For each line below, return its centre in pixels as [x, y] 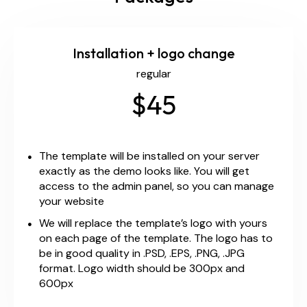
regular [153, 74]
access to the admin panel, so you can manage [157, 186]
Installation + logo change [153, 53]
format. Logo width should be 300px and [142, 269]
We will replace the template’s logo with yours [153, 223]
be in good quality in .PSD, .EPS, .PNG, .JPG [142, 254]
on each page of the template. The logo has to [156, 238]
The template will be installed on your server [149, 156]
